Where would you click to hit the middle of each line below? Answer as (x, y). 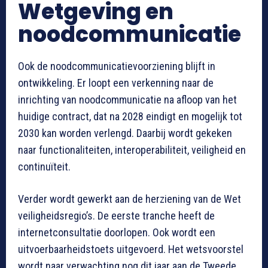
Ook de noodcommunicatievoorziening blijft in (117, 66)
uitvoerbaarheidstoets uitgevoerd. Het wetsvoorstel (131, 249)
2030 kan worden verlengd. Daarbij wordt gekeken (125, 133)
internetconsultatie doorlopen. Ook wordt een (117, 233)
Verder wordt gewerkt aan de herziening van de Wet (130, 199)
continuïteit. (44, 167)
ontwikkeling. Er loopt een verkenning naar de (116, 83)
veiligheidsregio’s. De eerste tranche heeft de (116, 216)
